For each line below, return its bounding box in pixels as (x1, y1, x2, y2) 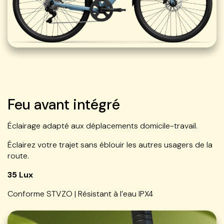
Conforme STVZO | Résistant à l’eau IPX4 (7, 188, 153, 199)
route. (7, 150, 29, 161)
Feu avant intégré (7, 94, 120, 114)
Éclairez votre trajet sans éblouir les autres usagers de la (7, 139, 212, 150)
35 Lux (7, 169, 33, 180)
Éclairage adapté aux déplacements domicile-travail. (7, 120, 197, 131)
